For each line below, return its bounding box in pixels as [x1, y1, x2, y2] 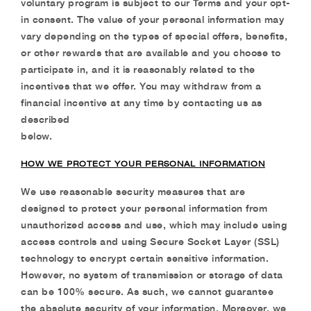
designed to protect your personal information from [21, 202, 267, 214]
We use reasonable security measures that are [21, 185, 245, 197]
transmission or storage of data [133, 269, 283, 280]
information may [207, 13, 284, 25]
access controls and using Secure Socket [21, 235, 224, 247]
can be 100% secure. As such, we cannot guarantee [21, 285, 274, 297]
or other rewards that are [21, 47, 146, 58]
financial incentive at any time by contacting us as [21, 96, 262, 108]
